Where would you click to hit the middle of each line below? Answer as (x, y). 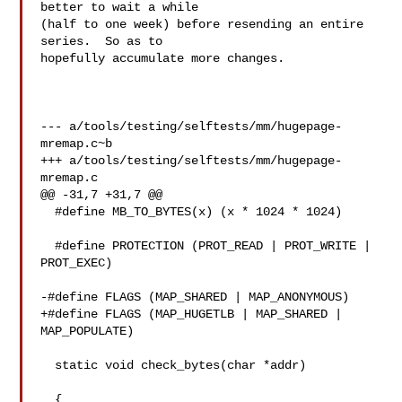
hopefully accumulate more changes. (163, 58)
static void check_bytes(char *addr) (48, 365)
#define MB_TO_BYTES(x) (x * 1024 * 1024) (48, 212)
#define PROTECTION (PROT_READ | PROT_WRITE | (48, 246)
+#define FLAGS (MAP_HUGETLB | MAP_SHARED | (192, 314)
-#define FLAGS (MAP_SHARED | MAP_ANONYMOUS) (195, 297)
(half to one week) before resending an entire (202, 24)
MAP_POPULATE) (87, 331)
